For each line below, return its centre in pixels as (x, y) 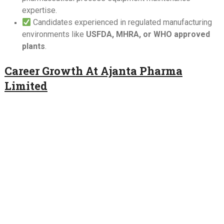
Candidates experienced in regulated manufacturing (122, 22)
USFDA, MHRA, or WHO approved (148, 34)
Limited (26, 85)
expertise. (39, 10)
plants (33, 46)
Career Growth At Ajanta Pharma (93, 70)
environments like (54, 34)
